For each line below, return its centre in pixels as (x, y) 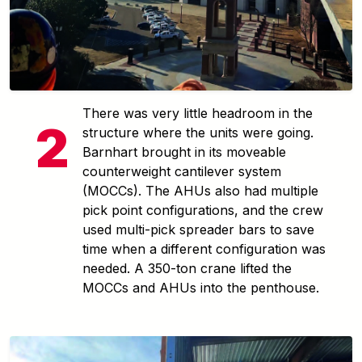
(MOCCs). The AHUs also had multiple (200, 190)
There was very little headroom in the (198, 113)
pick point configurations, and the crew (203, 210)
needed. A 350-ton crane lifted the (187, 268)
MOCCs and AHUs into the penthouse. (201, 287)
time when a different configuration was (204, 248)
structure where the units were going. (198, 132)
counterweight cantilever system (182, 171)
